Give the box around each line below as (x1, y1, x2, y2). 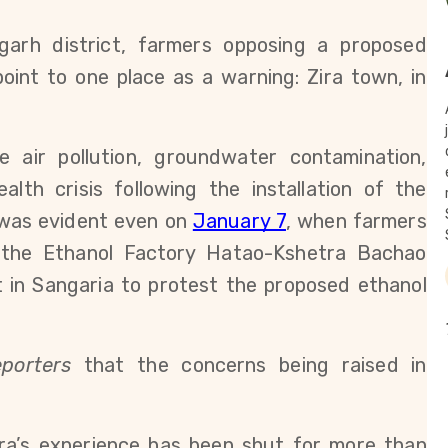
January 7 (192, 209, 286, 233)
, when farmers (285, 209, 427, 233)
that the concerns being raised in (71, 353, 427, 377)
